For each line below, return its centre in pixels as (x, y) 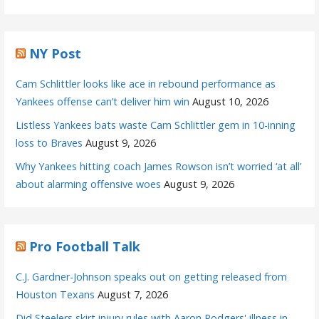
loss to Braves (49, 142)
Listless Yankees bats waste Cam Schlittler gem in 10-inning (156, 125)
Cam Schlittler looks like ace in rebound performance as (146, 83)
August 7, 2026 (133, 294)
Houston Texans (56, 294)
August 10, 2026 (231, 101)
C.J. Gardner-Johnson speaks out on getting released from (152, 276)
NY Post (56, 53)
